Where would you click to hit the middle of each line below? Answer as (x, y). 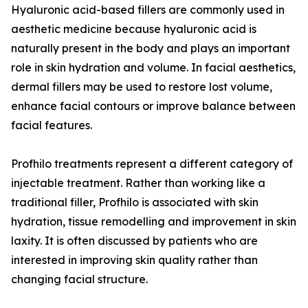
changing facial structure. (79, 279)
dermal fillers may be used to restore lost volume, (142, 87)
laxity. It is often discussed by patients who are (134, 241)
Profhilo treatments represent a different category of (152, 164)
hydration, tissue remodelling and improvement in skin (154, 222)
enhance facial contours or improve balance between (153, 106)
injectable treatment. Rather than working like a (138, 183)
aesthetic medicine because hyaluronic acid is (134, 29)
